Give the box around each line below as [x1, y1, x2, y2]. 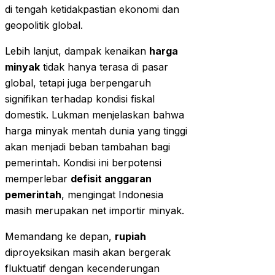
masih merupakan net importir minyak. [5, 204, 184, 217]
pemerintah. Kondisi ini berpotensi [5, 157, 161, 169]
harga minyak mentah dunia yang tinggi [5, 125, 187, 137]
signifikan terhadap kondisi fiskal [5, 93, 155, 106]
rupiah [115, 230, 146, 243]
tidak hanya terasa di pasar [40, 61, 168, 74]
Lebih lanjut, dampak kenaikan [5, 45, 149, 58]
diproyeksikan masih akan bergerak [5, 246, 171, 259]
